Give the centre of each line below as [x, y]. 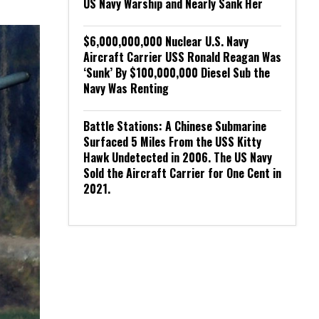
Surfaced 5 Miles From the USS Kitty [172, 142]
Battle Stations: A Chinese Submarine [175, 126]
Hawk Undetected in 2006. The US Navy [178, 157]
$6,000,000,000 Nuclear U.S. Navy [166, 41]
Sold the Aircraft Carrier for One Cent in [182, 173]
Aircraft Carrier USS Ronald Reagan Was [182, 57]
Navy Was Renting [126, 88]
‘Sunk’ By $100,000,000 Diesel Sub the [177, 73]
